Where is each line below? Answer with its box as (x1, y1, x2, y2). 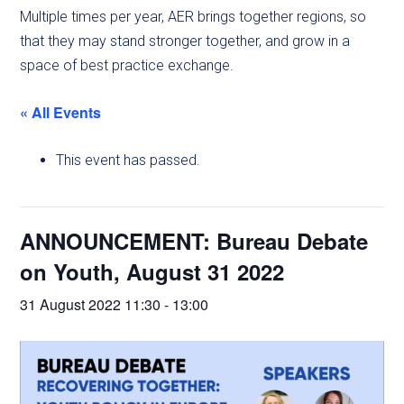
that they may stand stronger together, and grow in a (20, 32, 351, 50)
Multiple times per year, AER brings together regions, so (20, 8, 367, 25)
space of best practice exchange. (20, 57, 234, 74)
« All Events (20, 102, 102, 123)
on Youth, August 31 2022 (20, 256, 285, 287)
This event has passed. (56, 151, 201, 169)
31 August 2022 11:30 (20, 294, 161, 315)
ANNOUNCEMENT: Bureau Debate (20, 225, 369, 256)
